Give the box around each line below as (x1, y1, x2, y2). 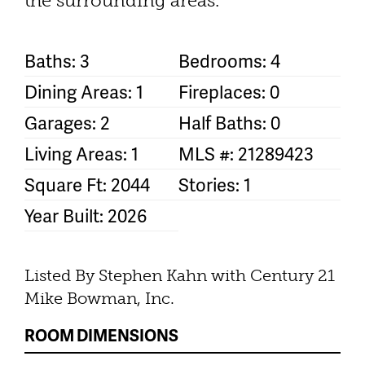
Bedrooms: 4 (178, 48, 280, 74)
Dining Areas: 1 (24, 79, 143, 105)
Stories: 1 (178, 172, 251, 198)
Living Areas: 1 (24, 141, 139, 167)
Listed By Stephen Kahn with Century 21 (24, 266, 335, 286)
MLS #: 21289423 (178, 141, 314, 167)
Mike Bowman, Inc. (24, 288, 174, 309)
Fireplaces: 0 (178, 79, 279, 105)
